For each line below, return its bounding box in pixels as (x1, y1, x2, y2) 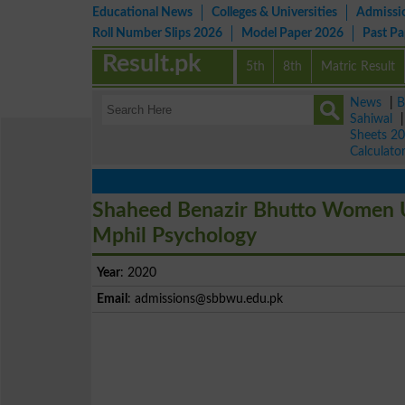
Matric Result (321, 60, 396, 73)
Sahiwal (350, 112, 392, 126)
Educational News (92, 5, 193, 19)
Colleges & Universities (212, 5, 337, 19)
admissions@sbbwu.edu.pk (135, 292, 283, 306)
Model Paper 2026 (241, 26, 344, 40)
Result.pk (102, 52, 202, 76)
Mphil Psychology (92, 225, 257, 246)
